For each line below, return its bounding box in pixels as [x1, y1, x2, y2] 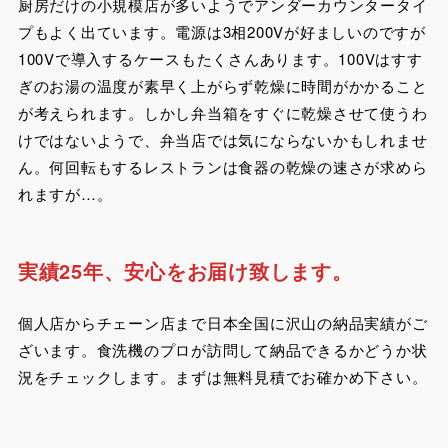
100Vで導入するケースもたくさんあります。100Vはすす [17, 47, 423, 69]
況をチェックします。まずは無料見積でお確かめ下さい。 [17, 365, 428, 387]
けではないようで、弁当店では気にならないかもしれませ [17, 128, 428, 150]
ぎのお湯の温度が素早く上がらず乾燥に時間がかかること [17, 74, 428, 96]
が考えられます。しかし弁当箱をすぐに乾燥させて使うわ [17, 101, 428, 123]
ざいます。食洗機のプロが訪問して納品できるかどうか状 [17, 338, 428, 360]
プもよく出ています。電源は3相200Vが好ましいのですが [17, 20, 426, 42]
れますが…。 [17, 182, 113, 204]
